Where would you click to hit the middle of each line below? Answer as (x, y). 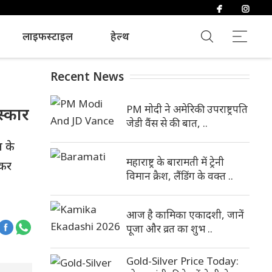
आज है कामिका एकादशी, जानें (185, 215)
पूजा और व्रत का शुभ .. (169, 229)
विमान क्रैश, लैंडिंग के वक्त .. (180, 176)
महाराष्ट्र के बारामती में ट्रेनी (175, 162)
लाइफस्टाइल (47, 36)
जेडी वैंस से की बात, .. (167, 123)
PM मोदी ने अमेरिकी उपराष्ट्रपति (187, 109)
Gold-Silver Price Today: (182, 261)
